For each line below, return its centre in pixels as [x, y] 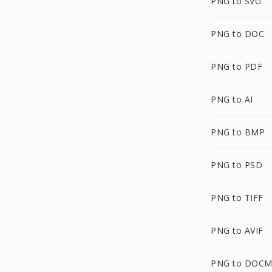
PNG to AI [232, 99]
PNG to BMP [238, 132]
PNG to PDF [236, 66]
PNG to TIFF [237, 198]
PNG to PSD [236, 165]
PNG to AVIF [237, 230]
